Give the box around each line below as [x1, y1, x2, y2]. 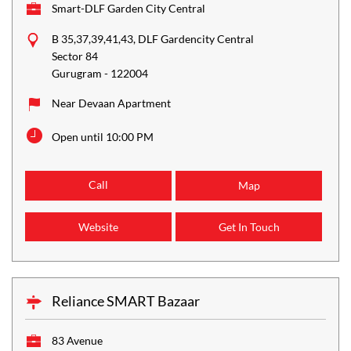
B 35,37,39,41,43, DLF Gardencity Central [52, 32, 254, 46]
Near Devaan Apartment [52, 96, 171, 110]
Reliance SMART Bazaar [52, 292, 200, 310]
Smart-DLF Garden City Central [52, 2, 205, 16]
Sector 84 [52, 49, 98, 63]
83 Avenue [52, 334, 103, 348]
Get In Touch [218, 220, 280, 234]
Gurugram [52, 67, 102, 81]
